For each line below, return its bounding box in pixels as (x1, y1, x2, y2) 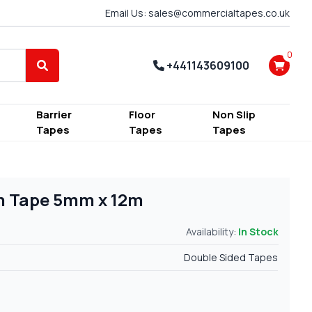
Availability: (185, 225, 238, 239)
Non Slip (212, 107, 256, 123)
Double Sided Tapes (184, 251, 279, 265)
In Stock (237, 225, 279, 239)
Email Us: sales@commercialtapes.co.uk (105, 6, 290, 19)
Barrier (36, 107, 72, 123)
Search (41, 65, 79, 81)
